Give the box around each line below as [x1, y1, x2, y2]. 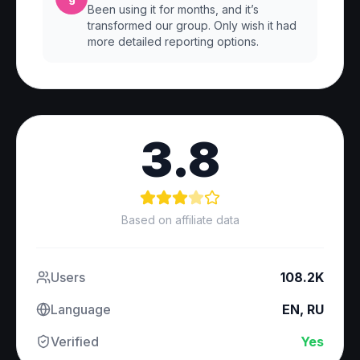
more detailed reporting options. [88, 35, 259, 48]
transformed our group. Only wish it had [88, 18, 297, 32]
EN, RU [282, 301, 324, 317]
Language [51, 301, 111, 317]
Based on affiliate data [121, 213, 239, 227]
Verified [51, 333, 99, 350]
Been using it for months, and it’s [88, 2, 259, 16]
